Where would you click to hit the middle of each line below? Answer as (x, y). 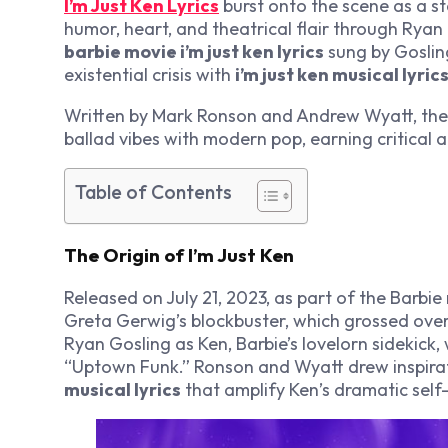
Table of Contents (153, 192)
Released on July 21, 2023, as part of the (227, 297)
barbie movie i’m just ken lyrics (194, 52)
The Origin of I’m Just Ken (179, 255)
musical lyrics (122, 389)
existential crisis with (149, 75)
